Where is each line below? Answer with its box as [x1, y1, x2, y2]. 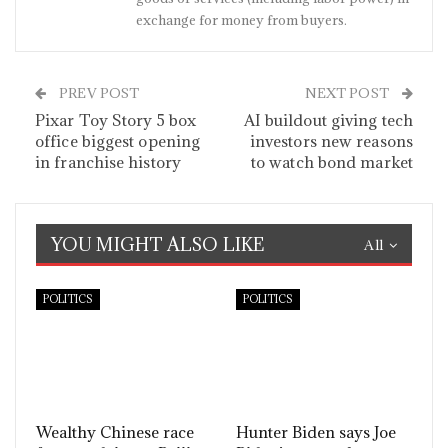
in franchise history [35, 152, 181, 172]
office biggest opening [35, 131, 201, 151]
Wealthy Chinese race [36, 422, 194, 443]
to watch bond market [250, 152, 413, 172]
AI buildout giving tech [243, 110, 413, 130]
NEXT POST [304, 84, 392, 102]
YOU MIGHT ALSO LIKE [51, 233, 264, 256]
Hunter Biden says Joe [236, 422, 396, 443]
